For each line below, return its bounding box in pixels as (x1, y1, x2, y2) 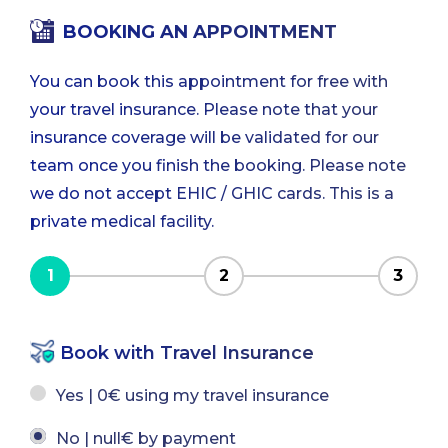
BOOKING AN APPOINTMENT (63, 21, 337, 44)
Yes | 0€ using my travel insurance (56, 386, 329, 406)
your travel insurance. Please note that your (30, 100, 378, 119)
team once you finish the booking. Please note (30, 156, 406, 175)
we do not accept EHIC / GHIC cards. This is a (30, 184, 394, 203)
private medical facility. (30, 212, 214, 231)
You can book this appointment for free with (30, 72, 388, 91)
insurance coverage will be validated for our (30, 128, 379, 147)
